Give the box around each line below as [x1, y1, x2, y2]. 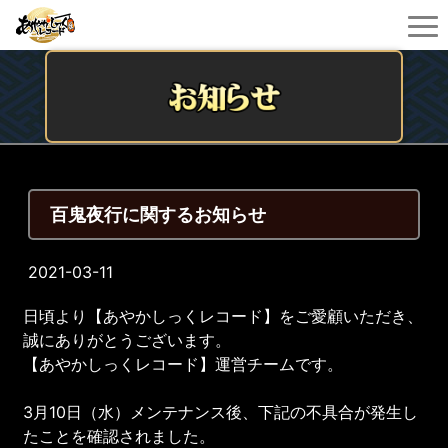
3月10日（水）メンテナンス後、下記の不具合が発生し [23, 401, 419, 422]
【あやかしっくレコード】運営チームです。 [23, 353, 344, 374]
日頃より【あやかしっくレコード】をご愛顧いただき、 [23, 305, 424, 326]
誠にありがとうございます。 [23, 329, 232, 350]
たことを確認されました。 [23, 425, 216, 446]
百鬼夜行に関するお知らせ [50, 203, 267, 225]
